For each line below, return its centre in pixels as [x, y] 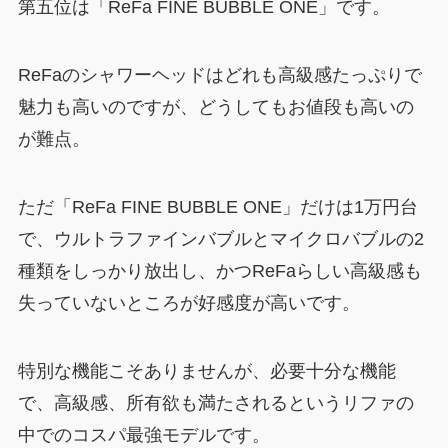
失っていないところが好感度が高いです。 [188, 302]
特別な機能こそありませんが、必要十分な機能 [206, 370]
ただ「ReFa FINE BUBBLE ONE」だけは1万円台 [217, 206]
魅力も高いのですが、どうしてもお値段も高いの [215, 107]
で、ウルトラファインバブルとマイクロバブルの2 [220, 238]
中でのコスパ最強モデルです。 [143, 434]
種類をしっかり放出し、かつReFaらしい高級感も [219, 270]
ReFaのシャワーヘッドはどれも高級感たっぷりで [219, 75]
